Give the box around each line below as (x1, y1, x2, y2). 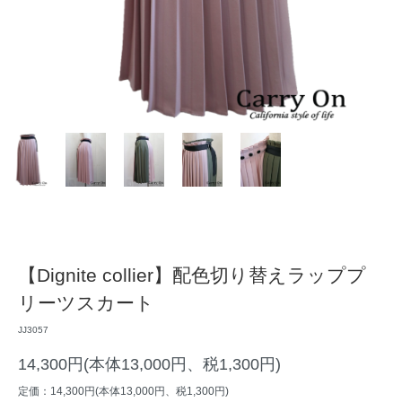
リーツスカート (18, 293, 154, 314)
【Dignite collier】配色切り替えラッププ (18, 265, 366, 286)
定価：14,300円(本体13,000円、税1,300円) (18, 385, 229, 398)
